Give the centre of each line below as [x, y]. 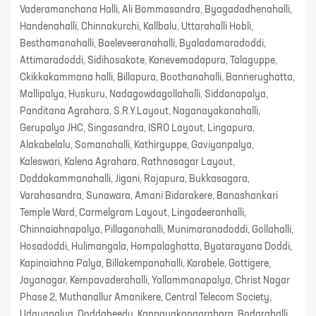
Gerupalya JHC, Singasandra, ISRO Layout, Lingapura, [137, 128]
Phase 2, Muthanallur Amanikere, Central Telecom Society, [146, 298]
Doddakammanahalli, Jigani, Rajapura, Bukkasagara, [135, 179]
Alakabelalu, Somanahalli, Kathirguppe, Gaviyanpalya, [137, 145]
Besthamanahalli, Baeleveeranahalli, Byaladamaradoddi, [143, 44]
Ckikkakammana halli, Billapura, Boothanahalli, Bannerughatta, [157, 78]
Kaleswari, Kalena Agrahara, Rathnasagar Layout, [127, 162]
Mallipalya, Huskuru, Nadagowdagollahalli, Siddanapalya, [144, 95]
